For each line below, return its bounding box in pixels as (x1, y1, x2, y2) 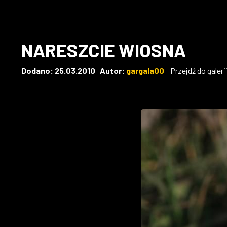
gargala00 (126, 66, 164, 75)
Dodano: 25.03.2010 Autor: (21, 66, 126, 75)
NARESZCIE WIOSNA (21, 39, 186, 61)
